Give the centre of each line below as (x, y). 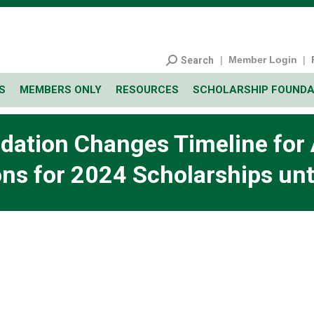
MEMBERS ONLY (61, 90)
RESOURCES (147, 90)
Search (197, 60)
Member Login (263, 60)
